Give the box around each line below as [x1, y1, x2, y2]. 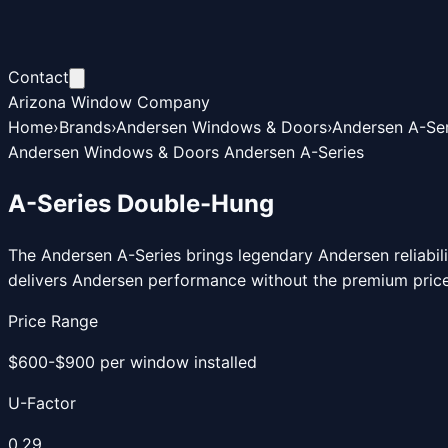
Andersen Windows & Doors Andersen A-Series [8, 142, 364, 162]
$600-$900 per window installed [8, 351, 257, 372]
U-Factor [8, 392, 76, 413]
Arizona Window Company [8, 92, 210, 112]
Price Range [8, 310, 98, 331]
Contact [8, 67, 69, 87]
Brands [59, 117, 111, 137]
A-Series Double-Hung [8, 188, 274, 218]
